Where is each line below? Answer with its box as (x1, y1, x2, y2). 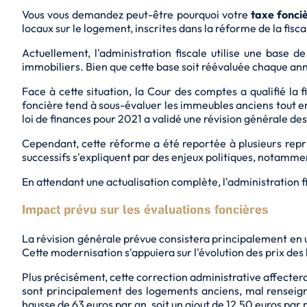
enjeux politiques (171, 150, 253, 164)
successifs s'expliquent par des (22, 150, 171, 164)
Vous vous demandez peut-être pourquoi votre (22, 8, 251, 22)
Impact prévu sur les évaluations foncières (22, 201, 269, 219)
